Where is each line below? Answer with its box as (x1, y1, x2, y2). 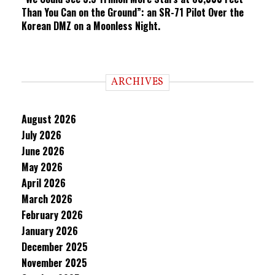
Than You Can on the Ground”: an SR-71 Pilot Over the (21, 5, 244, 20)
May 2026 (21, 160, 63, 174)
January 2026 (21, 223, 78, 238)
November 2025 (21, 255, 87, 270)
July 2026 (21, 128, 61, 142)
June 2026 (21, 144, 64, 158)
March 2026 (21, 192, 72, 206)
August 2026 (21, 112, 76, 126)
